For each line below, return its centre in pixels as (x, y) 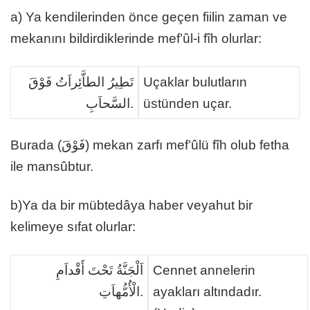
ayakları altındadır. (207, 292)
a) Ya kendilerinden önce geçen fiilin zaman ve (149, 17)
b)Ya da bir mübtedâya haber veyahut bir (131, 205)
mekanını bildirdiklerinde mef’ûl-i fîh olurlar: (136, 38)
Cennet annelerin (204, 270)
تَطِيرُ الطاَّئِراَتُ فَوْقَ (81, 82)
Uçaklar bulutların (195, 82)
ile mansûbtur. (52, 166)
